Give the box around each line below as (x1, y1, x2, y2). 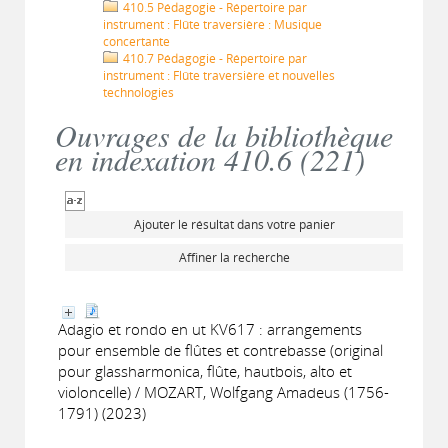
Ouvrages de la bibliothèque (55, 115, 393, 155)
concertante (103, 33, 170, 50)
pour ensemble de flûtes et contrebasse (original (58, 340, 383, 360)
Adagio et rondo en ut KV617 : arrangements (58, 319, 362, 339)
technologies (103, 84, 174, 101)
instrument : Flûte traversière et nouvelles (103, 67, 335, 84)
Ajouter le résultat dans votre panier (133, 216, 335, 233)
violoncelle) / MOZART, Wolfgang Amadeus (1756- (58, 382, 389, 402)
